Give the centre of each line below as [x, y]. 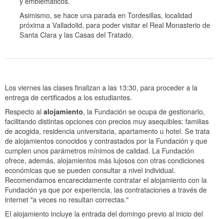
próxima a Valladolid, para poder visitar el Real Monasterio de [115, 25]
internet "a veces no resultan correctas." [67, 200]
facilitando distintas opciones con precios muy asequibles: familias [107, 121]
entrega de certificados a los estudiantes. [68, 98]
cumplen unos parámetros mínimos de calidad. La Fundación [99, 151]
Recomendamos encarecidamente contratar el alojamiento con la [106, 180]
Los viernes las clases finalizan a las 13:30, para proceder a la [101, 88]
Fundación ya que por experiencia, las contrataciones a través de [106, 190]
